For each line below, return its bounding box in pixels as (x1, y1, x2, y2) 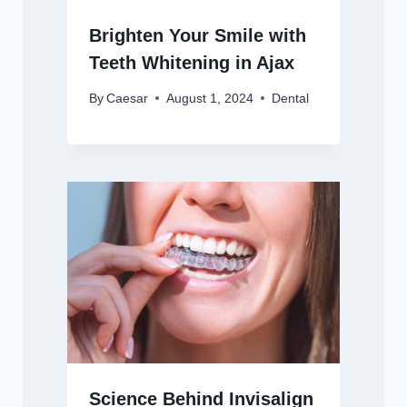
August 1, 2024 (165, 91, 253, 105)
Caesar (105, 91, 148, 105)
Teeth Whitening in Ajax (88, 53, 294, 74)
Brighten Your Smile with (88, 25, 306, 46)
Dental (271, 91, 309, 105)
